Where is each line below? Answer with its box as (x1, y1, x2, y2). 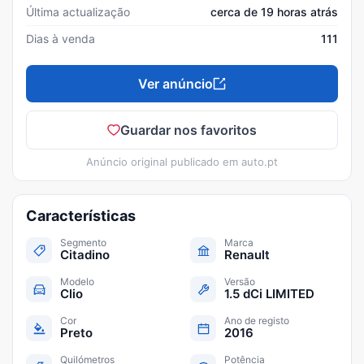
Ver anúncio (138, 76, 213, 92)
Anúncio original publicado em (86, 155, 241, 168)
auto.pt (241, 155, 278, 168)
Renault (224, 247, 270, 262)
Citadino (60, 247, 110, 262)
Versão (224, 275, 255, 288)
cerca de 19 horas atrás (210, 5, 338, 19)
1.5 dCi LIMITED (224, 286, 314, 301)
